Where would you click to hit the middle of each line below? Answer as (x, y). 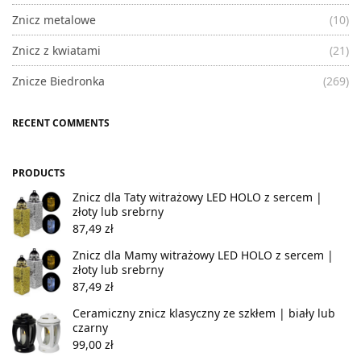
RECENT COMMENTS (61, 123)
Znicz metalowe (54, 20)
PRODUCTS (39, 173)
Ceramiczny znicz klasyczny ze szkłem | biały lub (204, 313)
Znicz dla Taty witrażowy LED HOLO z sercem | (197, 197)
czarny (90, 328)
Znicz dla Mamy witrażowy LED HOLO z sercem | (203, 255)
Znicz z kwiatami (56, 51)
